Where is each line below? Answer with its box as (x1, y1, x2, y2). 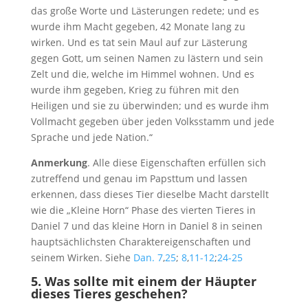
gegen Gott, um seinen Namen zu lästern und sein (30, 52, 263, 65)
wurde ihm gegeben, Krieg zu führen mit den (30, 83, 239, 97)
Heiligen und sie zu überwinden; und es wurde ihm (30, 99, 269, 113)
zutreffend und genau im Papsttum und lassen (30, 172, 247, 186)
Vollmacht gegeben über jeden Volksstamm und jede (30, 115, 274, 129)
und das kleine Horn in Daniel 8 (68, 219, 217, 233)
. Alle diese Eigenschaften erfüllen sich (87, 156, 266, 170)
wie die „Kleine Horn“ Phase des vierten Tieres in (30, 203, 256, 217)
